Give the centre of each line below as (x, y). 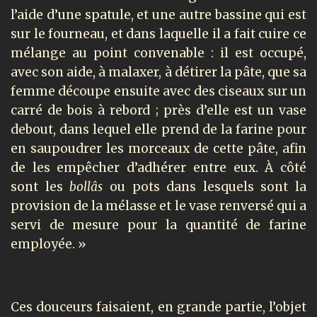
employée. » (48, 244)
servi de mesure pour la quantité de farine (158, 225)
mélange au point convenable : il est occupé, (158, 53)
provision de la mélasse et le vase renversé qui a (158, 206)
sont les (40, 187)
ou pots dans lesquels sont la (208, 187)
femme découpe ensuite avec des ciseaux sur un (158, 92)
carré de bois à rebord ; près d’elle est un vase (158, 111)
